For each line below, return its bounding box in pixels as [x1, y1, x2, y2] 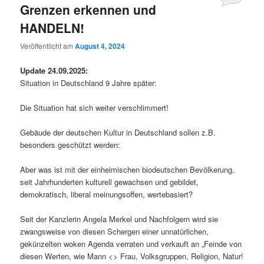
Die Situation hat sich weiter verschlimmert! [20, 101, 169, 113]
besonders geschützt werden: [20, 138, 121, 150]
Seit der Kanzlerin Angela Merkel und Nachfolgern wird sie [20, 213, 219, 225]
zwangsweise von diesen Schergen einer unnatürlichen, [20, 226, 209, 237]
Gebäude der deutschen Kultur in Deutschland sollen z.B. [20, 126, 216, 138]
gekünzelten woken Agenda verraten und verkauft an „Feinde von [20, 238, 242, 250]
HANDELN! [20, 19, 85, 37]
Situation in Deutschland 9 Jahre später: [20, 77, 157, 88]
